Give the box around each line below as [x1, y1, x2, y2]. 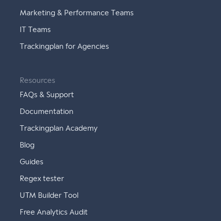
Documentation [20, 108, 74, 116]
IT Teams [20, 26, 51, 34]
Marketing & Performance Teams [20, 9, 134, 17]
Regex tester [20, 175, 65, 183]
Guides [20, 158, 44, 166]
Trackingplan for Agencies [20, 42, 110, 51]
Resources [20, 76, 56, 85]
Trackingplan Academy [20, 124, 98, 133]
